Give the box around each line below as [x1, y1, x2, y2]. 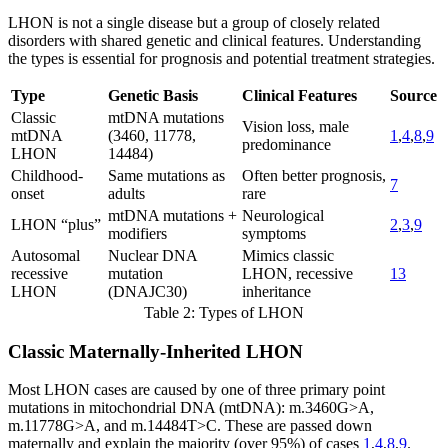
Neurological [242, 206, 324, 224]
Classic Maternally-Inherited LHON [8, 340, 303, 362]
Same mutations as [108, 166, 225, 184]
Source [390, 86, 437, 104]
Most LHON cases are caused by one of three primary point [8, 381, 385, 399]
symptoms [242, 224, 306, 242]
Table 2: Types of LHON [144, 303, 304, 321]
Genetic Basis [108, 86, 198, 104]
